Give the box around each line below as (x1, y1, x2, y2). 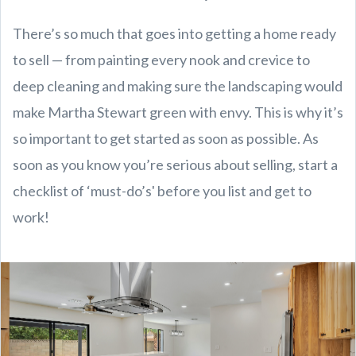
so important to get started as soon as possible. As (13, 129, 319, 147)
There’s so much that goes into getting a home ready (13, 24, 336, 42)
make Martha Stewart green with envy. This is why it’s (13, 103, 343, 121)
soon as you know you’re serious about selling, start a (13, 155, 338, 173)
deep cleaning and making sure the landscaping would (13, 76, 342, 95)
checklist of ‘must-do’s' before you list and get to (13, 181, 311, 199)
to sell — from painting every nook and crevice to (13, 50, 310, 68)
